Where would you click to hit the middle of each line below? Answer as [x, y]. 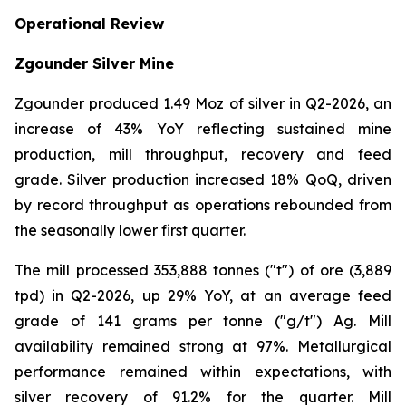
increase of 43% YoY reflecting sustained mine [203, 129]
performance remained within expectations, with [203, 372]
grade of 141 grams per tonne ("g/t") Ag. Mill [203, 321]
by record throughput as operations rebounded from [203, 205]
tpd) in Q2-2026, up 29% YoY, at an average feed [203, 295]
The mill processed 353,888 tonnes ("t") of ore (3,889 [203, 270]
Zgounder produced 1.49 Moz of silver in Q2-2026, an [203, 103]
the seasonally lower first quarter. [130, 230]
